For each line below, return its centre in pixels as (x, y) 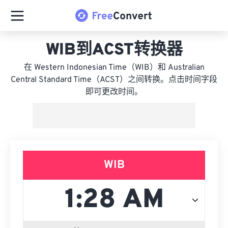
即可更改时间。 (114, 92)
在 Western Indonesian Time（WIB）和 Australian (114, 68)
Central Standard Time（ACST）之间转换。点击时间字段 (114, 80)
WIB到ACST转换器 (114, 50)
